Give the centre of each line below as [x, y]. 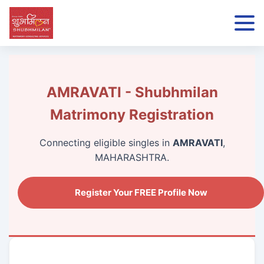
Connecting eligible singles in [106, 142]
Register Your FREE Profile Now [141, 192]
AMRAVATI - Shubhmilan [132, 92]
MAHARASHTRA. [132, 157]
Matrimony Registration [132, 114]
